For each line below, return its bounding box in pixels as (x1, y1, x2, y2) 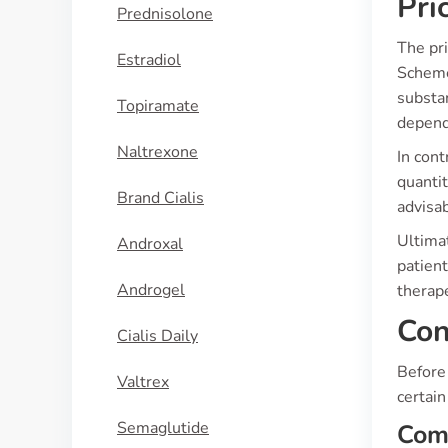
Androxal (117, 233, 183, 255)
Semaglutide (117, 417, 209, 439)
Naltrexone (117, 141, 198, 163)
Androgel (117, 279, 185, 301)
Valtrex (117, 371, 169, 393)
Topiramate (117, 95, 199, 117)
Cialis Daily (117, 325, 198, 347)
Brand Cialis (117, 187, 204, 209)
